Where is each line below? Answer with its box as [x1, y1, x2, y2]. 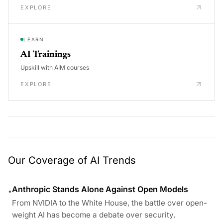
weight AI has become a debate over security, [12, 210, 175, 220]
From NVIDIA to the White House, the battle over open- [12, 198, 207, 208]
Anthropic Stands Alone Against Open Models [12, 184, 188, 194]
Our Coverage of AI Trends [8, 154, 136, 166]
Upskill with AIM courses [20, 63, 89, 71]
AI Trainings [20, 50, 71, 59]
